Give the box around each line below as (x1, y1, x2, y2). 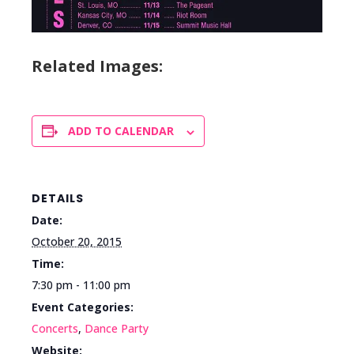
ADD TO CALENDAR (68, 123, 174, 139)
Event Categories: (32, 299, 134, 315)
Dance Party (85, 321, 149, 337)
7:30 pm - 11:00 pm (32, 277, 130, 293)
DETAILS (32, 190, 84, 207)
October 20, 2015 (32, 234, 122, 250)
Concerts (32, 321, 78, 337)
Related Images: (32, 55, 163, 77)
